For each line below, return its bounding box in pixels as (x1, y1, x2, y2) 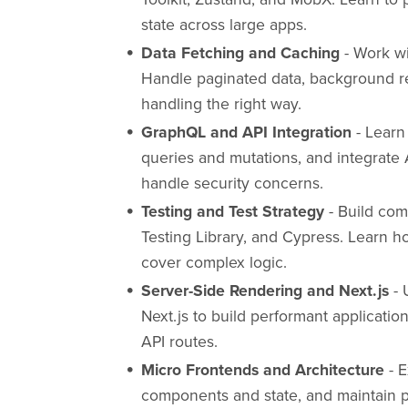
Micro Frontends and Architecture (140, 360, 384, 380)
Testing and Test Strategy (140, 201, 324, 221)
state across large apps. (140, 15, 307, 35)
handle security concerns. (140, 173, 323, 193)
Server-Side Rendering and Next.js (140, 280, 389, 301)
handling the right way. (140, 94, 301, 114)
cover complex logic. (140, 252, 287, 272)
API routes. (140, 331, 218, 352)
